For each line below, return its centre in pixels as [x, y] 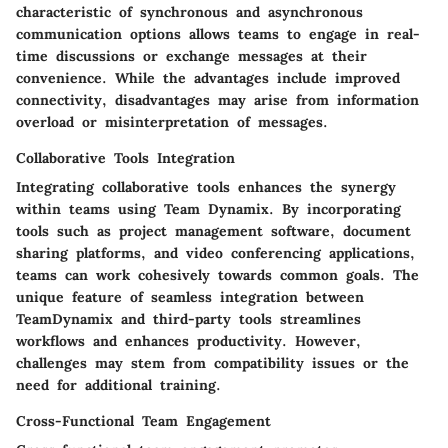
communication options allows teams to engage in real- [218, 33]
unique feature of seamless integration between [190, 296]
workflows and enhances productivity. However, [188, 340]
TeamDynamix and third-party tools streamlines [188, 318]
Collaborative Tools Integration [125, 157]
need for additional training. [118, 384]
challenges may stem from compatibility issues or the [212, 362]
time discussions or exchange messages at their [191, 55]
